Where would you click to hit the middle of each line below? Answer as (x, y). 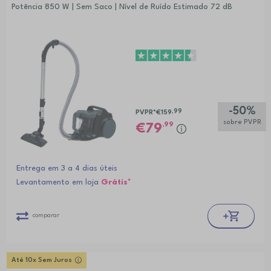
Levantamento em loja (58, 182)
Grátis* (116, 182)
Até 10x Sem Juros (41, 260)
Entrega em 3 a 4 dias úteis (67, 168)
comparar (46, 216)
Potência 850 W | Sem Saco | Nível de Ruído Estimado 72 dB (122, 7)
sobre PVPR (242, 122)
